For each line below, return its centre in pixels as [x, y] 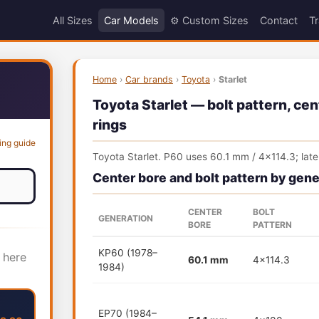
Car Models [131, 20]
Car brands [149, 79]
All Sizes [72, 20]
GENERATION [126, 218]
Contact [278, 20]
